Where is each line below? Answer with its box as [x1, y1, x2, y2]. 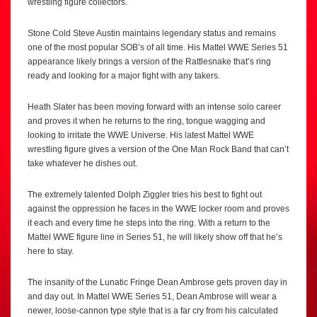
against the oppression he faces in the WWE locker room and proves [28, 204, 289, 214]
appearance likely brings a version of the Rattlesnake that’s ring [28, 57, 271, 67]
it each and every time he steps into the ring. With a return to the [28, 218, 270, 229]
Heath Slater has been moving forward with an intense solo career [28, 102, 281, 113]
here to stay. [28, 246, 74, 257]
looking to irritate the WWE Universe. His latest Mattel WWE [28, 130, 254, 141]
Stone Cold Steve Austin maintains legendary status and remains [28, 28, 276, 39]
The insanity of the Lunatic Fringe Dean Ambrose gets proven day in [28, 277, 287, 288]
